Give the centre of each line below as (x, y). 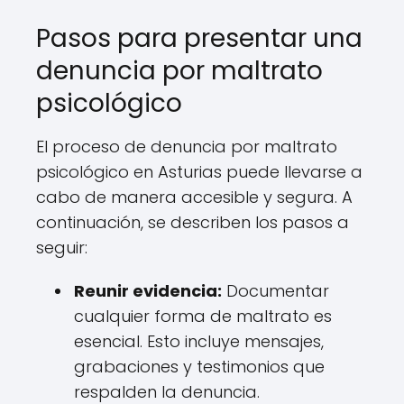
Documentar (275, 291)
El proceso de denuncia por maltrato (187, 147)
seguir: (62, 248)
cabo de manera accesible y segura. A (194, 197)
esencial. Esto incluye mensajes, (199, 341)
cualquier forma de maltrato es (203, 316)
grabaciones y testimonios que (199, 367)
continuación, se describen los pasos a (193, 222)
